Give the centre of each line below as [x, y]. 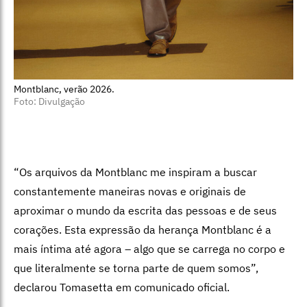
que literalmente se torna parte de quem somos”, [136, 268]
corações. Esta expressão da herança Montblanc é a [143, 229]
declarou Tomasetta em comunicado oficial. [122, 287]
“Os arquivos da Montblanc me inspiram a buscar [135, 172]
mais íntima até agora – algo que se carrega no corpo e [149, 248]
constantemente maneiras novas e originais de [130, 191]
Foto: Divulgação [49, 101]
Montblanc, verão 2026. [64, 89]
